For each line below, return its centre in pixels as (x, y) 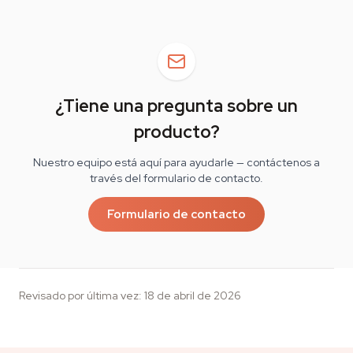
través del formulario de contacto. (176, 178)
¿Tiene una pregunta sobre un (176, 106)
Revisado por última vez (79, 295)
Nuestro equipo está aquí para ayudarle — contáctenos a (176, 162)
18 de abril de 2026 (193, 295)
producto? (176, 132)
